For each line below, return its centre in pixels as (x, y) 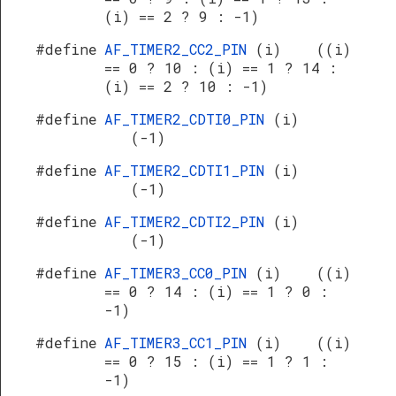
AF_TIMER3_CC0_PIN (180, 273)
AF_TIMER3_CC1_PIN (180, 343)
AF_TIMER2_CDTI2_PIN (189, 221)
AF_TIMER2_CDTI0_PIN (189, 119)
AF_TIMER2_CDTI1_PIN (189, 170)
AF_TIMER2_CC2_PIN (180, 49)
